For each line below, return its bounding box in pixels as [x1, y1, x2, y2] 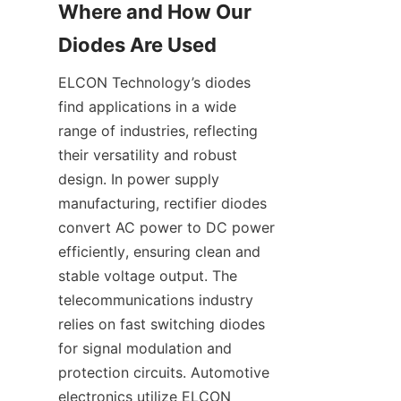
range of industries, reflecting [58, 122, 258, 140]
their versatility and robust [58, 146, 237, 164]
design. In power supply [58, 170, 219, 188]
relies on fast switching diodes [58, 315, 265, 333]
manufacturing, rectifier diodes [58, 194, 267, 212]
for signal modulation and [58, 339, 232, 357]
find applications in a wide [58, 98, 236, 115]
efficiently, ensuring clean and [58, 243, 260, 260]
